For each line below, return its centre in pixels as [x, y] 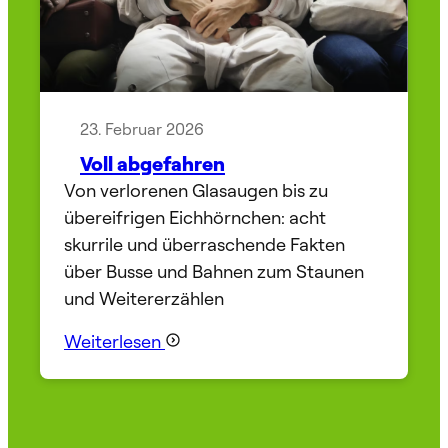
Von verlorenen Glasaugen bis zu [196, 189]
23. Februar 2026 [142, 128]
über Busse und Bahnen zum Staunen [214, 270]
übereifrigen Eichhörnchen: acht [195, 216]
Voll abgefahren [152, 162]
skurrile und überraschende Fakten [204, 243]
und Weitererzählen [144, 297]
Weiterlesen [114, 340]
